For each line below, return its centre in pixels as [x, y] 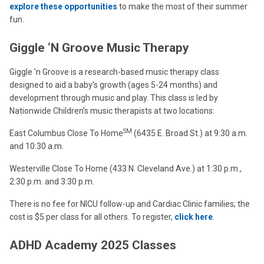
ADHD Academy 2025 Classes [93, 245]
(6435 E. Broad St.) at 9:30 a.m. [191, 133]
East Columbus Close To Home [66, 133]
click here [194, 217]
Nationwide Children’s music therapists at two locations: [112, 111]
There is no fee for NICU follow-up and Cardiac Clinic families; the [130, 204]
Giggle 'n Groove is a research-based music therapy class [114, 72]
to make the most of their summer [182, 6]
